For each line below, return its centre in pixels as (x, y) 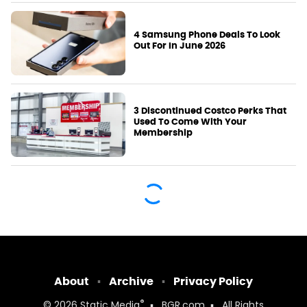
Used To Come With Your (191, 122)
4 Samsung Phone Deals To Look (207, 35)
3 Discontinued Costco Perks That (210, 111)
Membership (163, 133)
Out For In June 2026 (180, 46)
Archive (131, 282)
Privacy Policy (213, 282)
